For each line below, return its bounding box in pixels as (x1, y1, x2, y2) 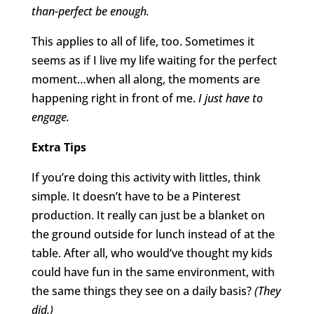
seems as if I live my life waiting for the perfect (31, 53, 277, 69)
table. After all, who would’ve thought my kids (31, 245, 273, 261)
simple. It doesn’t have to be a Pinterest (31, 189, 240, 205)
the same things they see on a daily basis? (31, 283, 254, 299)
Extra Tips (31, 139, 86, 156)
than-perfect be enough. (31, 4, 149, 20)
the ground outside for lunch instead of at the (31, 226, 275, 243)
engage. (31, 109, 69, 125)
